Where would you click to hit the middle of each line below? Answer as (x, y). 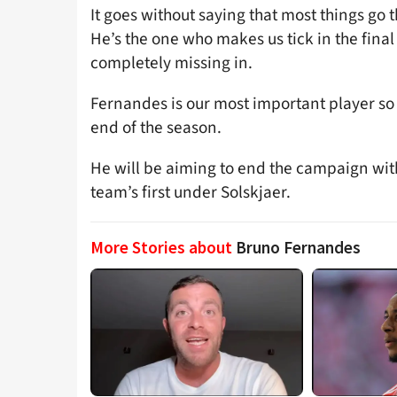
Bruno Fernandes (298, 248)
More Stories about (163, 248)
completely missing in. (171, 62)
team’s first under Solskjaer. (191, 193)
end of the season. (156, 128)
